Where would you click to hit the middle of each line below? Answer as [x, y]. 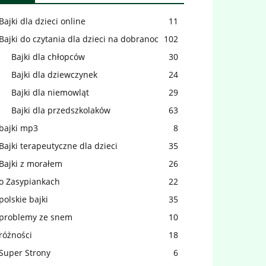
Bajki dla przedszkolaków [61, 110]
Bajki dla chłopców [48, 57]
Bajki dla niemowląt [50, 92]
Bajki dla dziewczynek [54, 75]
